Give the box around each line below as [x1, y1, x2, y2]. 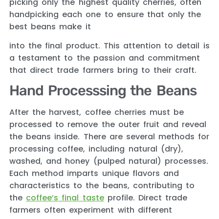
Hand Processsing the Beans [9, 82, 197, 99]
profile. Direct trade [104, 192, 188, 204]
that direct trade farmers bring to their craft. [9, 65, 197, 76]
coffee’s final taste [26, 192, 104, 204]
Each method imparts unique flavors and [9, 168, 179, 179]
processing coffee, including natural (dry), [9, 143, 183, 155]
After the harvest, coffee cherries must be [9, 107, 184, 118]
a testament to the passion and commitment [9, 52, 200, 64]
